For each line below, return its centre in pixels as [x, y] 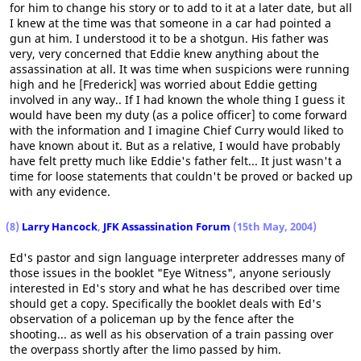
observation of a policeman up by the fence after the [152, 319]
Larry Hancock [60, 226]
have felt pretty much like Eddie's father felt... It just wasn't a [176, 161]
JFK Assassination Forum [167, 226]
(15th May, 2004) [274, 226]
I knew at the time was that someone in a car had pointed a [170, 23]
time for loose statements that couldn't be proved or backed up [181, 176]
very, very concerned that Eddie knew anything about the [164, 54]
